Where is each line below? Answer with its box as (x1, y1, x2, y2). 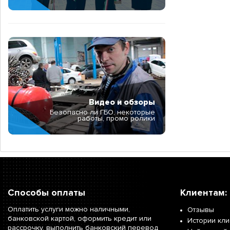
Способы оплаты (8, 187, 85, 199)
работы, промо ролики (77, 114, 155, 123)
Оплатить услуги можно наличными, (8, 205, 130, 214)
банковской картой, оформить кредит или (8, 214, 151, 223)
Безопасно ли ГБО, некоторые (49, 108, 155, 117)
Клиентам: (180, 187, 227, 199)
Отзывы (187, 205, 214, 215)
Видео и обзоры (88, 97, 155, 108)
